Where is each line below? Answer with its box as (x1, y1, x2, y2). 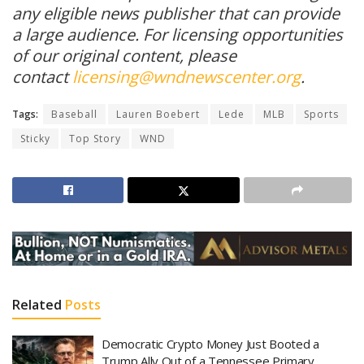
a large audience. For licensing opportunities (12, 23, 343, 45)
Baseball (51, 106, 97, 121)
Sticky (20, 131, 50, 145)
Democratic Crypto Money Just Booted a (102, 335, 319, 352)
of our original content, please (12, 44, 236, 67)
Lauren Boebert (116, 106, 200, 121)
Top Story (69, 131, 121, 145)
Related (12, 295, 62, 314)
